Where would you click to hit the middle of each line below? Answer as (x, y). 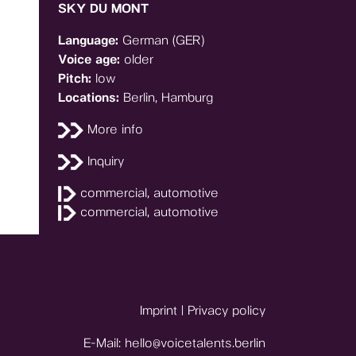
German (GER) (163, 40)
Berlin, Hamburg (168, 97)
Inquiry (104, 161)
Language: (90, 40)
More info (114, 129)
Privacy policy (226, 310)
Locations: (91, 97)
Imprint (159, 310)
